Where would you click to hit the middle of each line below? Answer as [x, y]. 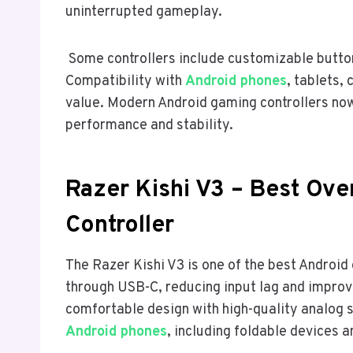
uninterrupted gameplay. [144, 13]
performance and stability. [149, 126]
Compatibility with [125, 82]
